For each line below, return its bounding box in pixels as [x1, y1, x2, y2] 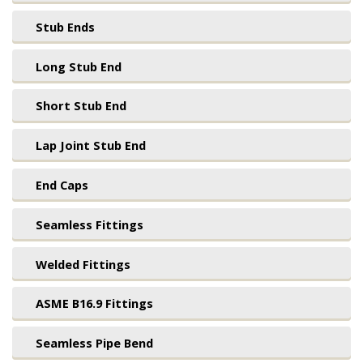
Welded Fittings [36, 255, 131, 272]
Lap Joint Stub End [36, 137, 147, 154]
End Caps [36, 176, 89, 193]
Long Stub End [36, 58, 122, 75]
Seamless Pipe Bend [36, 335, 154, 352]
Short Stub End [36, 97, 127, 114]
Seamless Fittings [36, 216, 144, 233]
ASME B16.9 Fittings [36, 295, 154, 312]
